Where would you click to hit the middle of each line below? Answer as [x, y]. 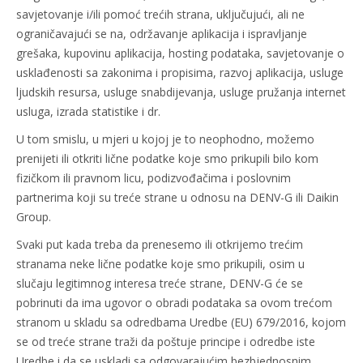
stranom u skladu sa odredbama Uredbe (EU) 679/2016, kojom [181, 322]
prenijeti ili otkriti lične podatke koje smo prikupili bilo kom [167, 158]
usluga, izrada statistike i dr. [88, 111]
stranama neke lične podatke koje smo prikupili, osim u [160, 264]
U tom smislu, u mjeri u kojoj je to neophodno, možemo [165, 139]
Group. [34, 217]
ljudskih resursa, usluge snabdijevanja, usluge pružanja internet [181, 92]
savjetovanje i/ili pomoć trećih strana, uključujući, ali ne [160, 14]
